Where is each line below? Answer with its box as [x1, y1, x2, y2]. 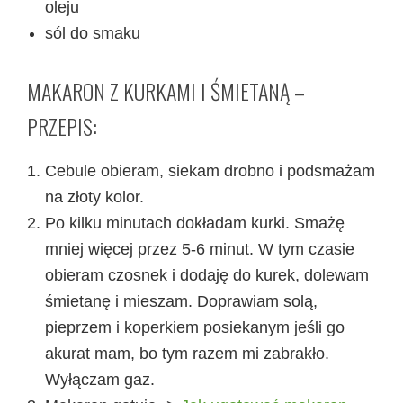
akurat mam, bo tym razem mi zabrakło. [45, 344, 329, 363]
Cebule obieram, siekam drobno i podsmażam [45, 161, 375, 180]
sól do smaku [45, 23, 140, 42]
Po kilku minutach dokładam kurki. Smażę [45, 213, 345, 232]
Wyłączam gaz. [45, 370, 155, 389]
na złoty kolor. [45, 187, 144, 206]
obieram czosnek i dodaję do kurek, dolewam [45, 265, 369, 284]
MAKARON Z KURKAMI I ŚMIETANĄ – [27, 74, 305, 107]
